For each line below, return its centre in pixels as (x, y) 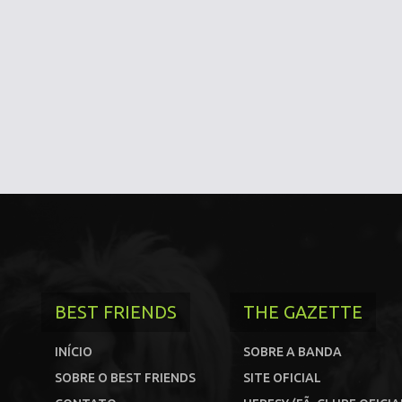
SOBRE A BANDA (293, 352)
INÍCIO (74, 352)
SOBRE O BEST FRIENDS (125, 378)
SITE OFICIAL (282, 378)
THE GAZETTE (303, 312)
